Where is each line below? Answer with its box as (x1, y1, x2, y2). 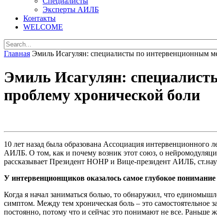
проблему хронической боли (4, 86, 200, 104)
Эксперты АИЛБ (43, 5, 99, 14)
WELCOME (23, 22, 63, 31)
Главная (4, 49, 30, 58)
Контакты (23, 14, 56, 22)
